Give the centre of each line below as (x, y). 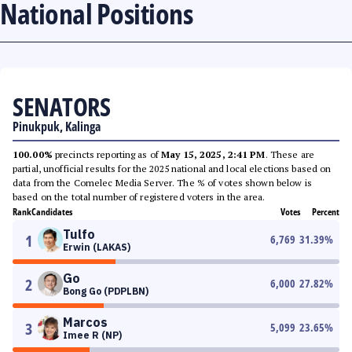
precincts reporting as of (107, 154)
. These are (290, 154)
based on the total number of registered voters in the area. (139, 197)
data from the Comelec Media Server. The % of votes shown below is (162, 183)
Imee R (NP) (92, 335)
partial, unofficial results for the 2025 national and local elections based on (172, 169)
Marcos (85, 322)
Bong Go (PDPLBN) (106, 291)
